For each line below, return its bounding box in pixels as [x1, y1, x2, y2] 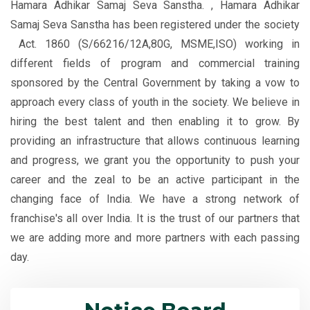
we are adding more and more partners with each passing [10, 231, 300, 245]
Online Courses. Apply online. [35, 258, 225, 274]
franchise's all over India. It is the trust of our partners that [10, 212, 300, 226]
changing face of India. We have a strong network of [10, 192, 300, 206]
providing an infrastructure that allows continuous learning [10, 134, 300, 148]
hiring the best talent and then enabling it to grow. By [10, 115, 300, 129]
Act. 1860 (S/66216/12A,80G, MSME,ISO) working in [10, 37, 300, 51]
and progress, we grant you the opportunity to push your [10, 154, 300, 167]
